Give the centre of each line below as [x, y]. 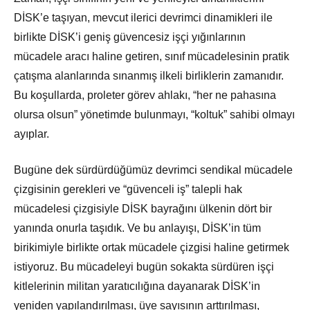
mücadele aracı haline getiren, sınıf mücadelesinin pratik [152, 57]
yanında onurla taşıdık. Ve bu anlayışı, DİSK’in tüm [137, 228]
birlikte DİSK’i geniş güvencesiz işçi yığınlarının [130, 37]
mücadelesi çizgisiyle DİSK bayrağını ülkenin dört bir [143, 209]
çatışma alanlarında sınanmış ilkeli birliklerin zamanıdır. [149, 76]
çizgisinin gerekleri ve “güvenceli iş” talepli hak [128, 190]
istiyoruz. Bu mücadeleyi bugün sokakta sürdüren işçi [144, 267]
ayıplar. [31, 134]
